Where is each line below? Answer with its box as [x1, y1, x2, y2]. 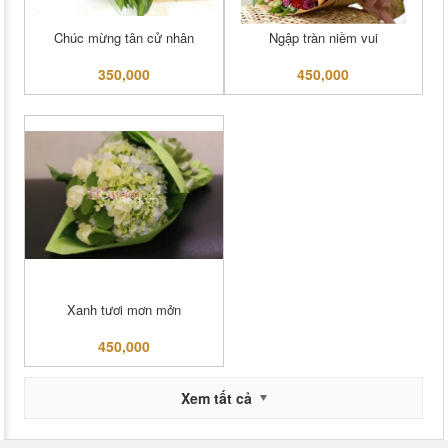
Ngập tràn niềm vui [268, 28, 378, 48]
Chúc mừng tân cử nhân [53, 28, 194, 48]
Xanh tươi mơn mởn [66, 300, 181, 320]
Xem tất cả [180, 388, 252, 409]
